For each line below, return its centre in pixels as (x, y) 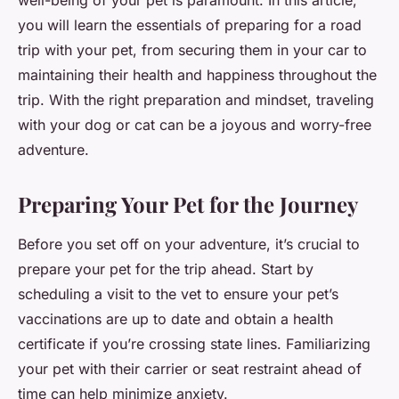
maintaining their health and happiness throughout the (197, 75)
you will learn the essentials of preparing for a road (190, 25)
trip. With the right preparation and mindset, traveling (196, 100)
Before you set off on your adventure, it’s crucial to (189, 244)
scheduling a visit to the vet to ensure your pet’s (178, 294)
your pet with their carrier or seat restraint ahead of (190, 369)
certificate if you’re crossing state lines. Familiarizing (194, 344)
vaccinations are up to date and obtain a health (175, 319)
